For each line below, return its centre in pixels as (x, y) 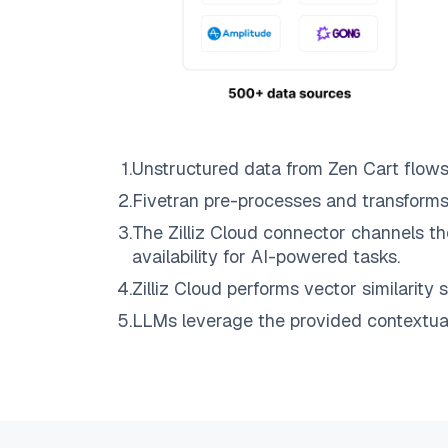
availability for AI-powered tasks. (266, 257)
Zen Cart (363, 169)
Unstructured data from (230, 169)
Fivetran (165, 201)
